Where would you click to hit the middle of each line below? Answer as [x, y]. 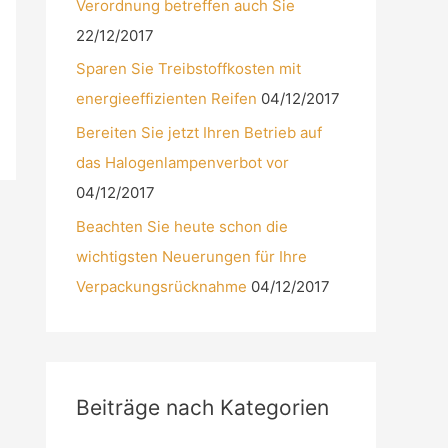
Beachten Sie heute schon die [182, 226]
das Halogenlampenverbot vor [182, 162]
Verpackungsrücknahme [161, 286]
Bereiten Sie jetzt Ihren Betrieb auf [199, 132]
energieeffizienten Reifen [166, 99]
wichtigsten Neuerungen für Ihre [191, 256]
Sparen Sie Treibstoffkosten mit [188, 69]
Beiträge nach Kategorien [202, 407]
